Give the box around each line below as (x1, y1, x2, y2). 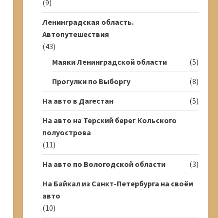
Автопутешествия (42, 29, 109, 39)
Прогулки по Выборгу (52, 76, 130, 86)
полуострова (42, 127, 91, 137)
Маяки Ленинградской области (52, 57, 167, 67)
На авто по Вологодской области (42, 159, 165, 169)
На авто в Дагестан (42, 96, 113, 106)
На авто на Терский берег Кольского (42, 115, 177, 125)
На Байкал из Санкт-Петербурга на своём (42, 179, 193, 188)
